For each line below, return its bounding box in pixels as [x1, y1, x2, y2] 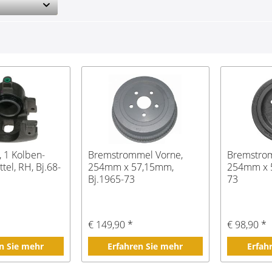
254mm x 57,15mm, [87, 160, 174, 174]
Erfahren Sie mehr [107, 240, 183, 253]
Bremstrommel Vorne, [87, 148, 183, 162]
